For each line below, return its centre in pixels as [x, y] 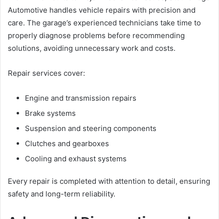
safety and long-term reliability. [62, 194]
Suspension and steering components [91, 128]
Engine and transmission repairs [81, 98]
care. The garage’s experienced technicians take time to [104, 22]
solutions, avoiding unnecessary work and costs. [92, 48]
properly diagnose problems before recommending [96, 35]
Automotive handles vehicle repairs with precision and [102, 10]
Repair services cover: [46, 73]
